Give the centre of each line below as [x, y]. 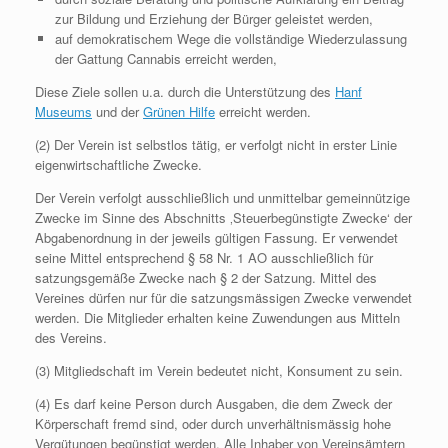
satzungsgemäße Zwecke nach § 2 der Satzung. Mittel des [206, 277]
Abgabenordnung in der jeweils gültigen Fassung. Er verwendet [216, 237]
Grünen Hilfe [179, 111]
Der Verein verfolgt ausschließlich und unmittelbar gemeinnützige [222, 197]
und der [117, 111]
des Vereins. [71, 337]
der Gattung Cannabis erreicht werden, [165, 58]
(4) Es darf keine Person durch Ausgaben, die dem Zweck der [213, 403]
